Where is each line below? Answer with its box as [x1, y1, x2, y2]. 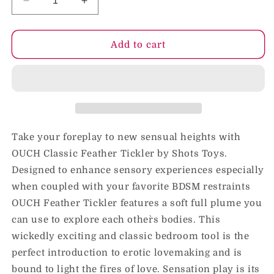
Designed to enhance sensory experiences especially [12, 165, 265, 176]
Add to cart [111, 39, 166, 50]
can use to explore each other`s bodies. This [12, 214, 221, 225]
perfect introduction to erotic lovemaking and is [12, 247, 242, 258]
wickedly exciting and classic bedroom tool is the [12, 231, 250, 242]
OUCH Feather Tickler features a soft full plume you [12, 198, 262, 209]
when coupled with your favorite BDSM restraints [12, 181, 251, 192]
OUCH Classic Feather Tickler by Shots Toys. [12, 148, 228, 159]
